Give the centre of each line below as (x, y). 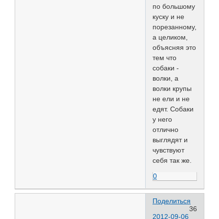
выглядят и (170, 140)
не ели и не (171, 99)
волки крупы (172, 89)
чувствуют (168, 150)
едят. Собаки (173, 109)
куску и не (168, 17)
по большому (174, 7)
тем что (164, 58)
